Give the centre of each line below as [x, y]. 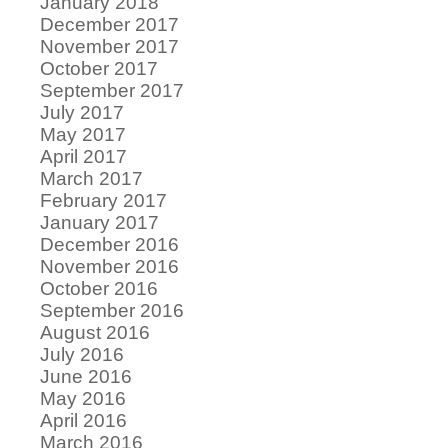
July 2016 [82, 354]
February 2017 [103, 200]
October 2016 [99, 288]
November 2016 [109, 266]
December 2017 [109, 24]
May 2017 [83, 134]
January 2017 [99, 222]
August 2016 [95, 332]
